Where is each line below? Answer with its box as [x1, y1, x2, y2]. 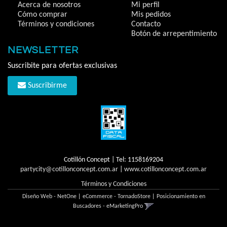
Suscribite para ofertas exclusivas [8, 62, 117, 70]
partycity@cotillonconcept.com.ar [20, 166, 118, 174]
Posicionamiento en [156, 194, 205, 200]
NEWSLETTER [8, 45, 79, 55]
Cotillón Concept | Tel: [64, 156, 128, 164]
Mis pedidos [131, 11, 171, 19]
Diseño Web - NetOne [22, 194, 77, 200]
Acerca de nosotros [18, 1, 81, 9]
